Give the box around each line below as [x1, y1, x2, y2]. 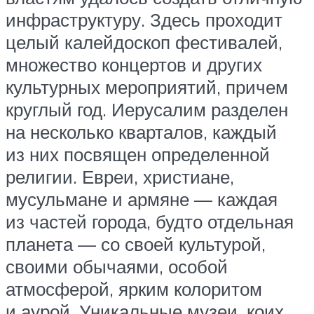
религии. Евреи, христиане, [6, 165, 234, 188]
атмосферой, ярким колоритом [6, 277, 262, 300]
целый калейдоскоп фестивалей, [6, 30, 282, 53]
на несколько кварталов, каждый [6, 120, 277, 143]
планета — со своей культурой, [6, 232, 266, 255]
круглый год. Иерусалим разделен [6, 97, 288, 121]
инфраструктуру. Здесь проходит [6, 8, 282, 31]
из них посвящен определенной [6, 142, 270, 165]
